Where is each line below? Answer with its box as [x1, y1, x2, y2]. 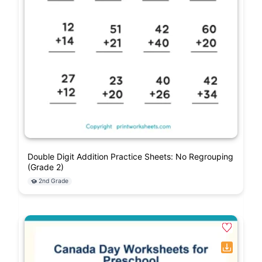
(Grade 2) [27, 161, 64, 172]
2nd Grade [39, 177, 68, 185]
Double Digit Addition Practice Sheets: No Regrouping [27, 151, 233, 161]
